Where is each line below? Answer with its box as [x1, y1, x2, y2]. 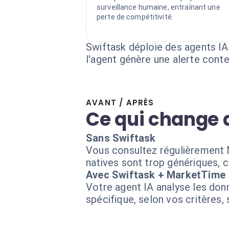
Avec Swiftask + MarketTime [86, 169, 225, 181]
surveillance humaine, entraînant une [97, 3, 220, 11]
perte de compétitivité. [97, 13, 174, 21]
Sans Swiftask [86, 132, 156, 144]
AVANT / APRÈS [86, 97, 154, 108]
